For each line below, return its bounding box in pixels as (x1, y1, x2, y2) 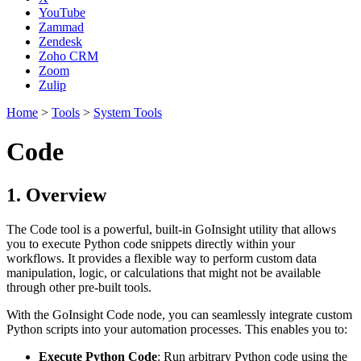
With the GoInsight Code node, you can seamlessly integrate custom (6, 307, 352, 322)
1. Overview (6, 184, 106, 205)
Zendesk (39, 35, 82, 48)
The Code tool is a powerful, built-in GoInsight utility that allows (6, 222, 336, 236)
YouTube (39, 6, 85, 19)
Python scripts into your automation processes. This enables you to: (6, 322, 347, 336)
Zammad (39, 20, 84, 34)
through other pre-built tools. (6, 280, 151, 294)
